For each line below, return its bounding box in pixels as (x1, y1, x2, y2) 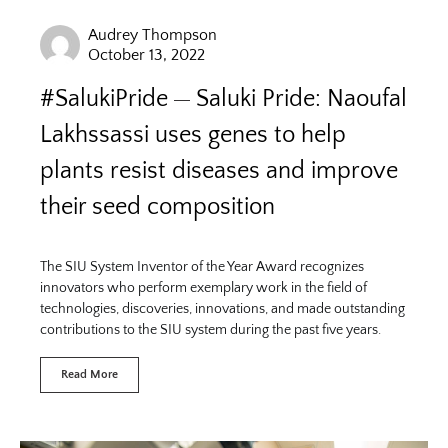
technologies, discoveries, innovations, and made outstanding (40, 301, 405, 317)
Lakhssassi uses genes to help (40, 122, 346, 148)
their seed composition (40, 194, 275, 220)
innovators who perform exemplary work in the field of (40, 280, 367, 296)
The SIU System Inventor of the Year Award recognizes (40, 259, 364, 275)
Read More (61, 368, 118, 381)
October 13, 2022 (88, 46, 205, 64)
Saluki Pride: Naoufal (196, 86, 407, 112)
